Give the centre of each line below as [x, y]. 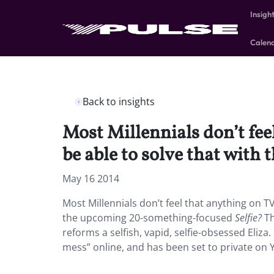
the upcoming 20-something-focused [149, 218]
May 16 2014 [91, 179]
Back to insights [119, 102]
